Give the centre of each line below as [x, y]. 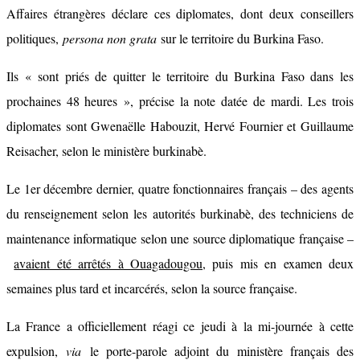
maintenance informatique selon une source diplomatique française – [180, 238]
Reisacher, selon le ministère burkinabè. [106, 150]
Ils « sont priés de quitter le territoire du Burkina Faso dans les [180, 76]
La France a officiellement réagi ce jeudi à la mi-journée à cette [180, 325]
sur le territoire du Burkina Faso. [240, 38]
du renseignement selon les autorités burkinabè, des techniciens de [180, 213]
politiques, [35, 38]
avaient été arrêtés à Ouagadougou [108, 263]
